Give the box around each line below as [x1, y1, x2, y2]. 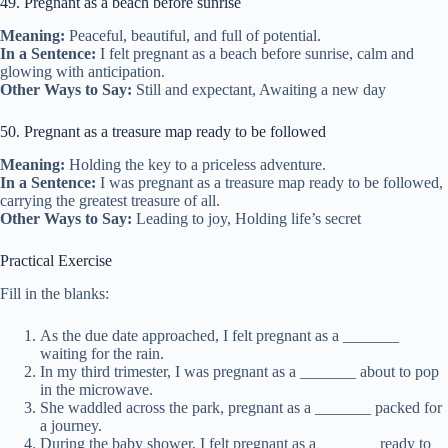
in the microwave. [40, 380, 153, 398]
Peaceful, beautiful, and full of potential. [65, 27, 321, 45]
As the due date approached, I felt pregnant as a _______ [40, 326, 399, 344]
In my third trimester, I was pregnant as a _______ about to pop [40, 362, 439, 380]
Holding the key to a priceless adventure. [65, 155, 326, 173]
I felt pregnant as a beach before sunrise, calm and [96, 45, 414, 63]
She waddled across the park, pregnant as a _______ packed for [40, 398, 442, 416]
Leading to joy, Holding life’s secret [132, 209, 361, 227]
